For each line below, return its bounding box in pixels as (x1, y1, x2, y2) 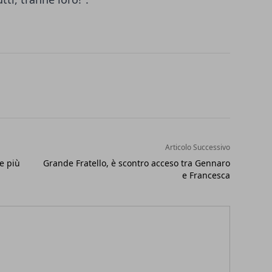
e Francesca (182, 169, 230, 181)
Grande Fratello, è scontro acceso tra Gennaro (42, 157, 230, 169)
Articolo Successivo (165, 141, 230, 152)
